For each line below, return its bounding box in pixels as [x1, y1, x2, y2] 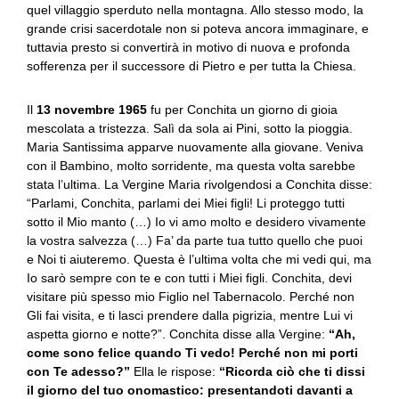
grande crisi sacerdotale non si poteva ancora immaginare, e [27, 21, 369, 36]
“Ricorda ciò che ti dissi [219, 364, 365, 379]
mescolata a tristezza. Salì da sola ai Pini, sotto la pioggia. [27, 121, 353, 135]
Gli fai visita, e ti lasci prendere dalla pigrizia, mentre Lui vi [27, 308, 353, 322]
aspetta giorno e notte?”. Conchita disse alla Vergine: [27, 327, 329, 341]
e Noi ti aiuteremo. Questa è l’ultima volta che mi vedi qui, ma [27, 252, 371, 266]
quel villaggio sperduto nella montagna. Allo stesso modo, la [27, 3, 363, 17]
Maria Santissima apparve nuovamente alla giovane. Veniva [27, 140, 363, 154]
